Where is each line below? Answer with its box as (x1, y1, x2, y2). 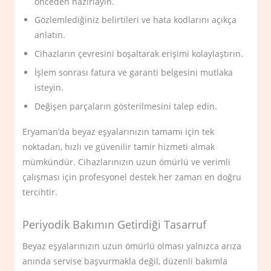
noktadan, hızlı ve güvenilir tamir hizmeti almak (22, 140, 215, 152)
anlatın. (34, 29, 66, 41)
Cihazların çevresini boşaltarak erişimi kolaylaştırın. (34, 48, 244, 60)
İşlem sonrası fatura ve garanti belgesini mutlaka (34, 66, 233, 78)
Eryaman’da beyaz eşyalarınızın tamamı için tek (22, 125, 215, 137)
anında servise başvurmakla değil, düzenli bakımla (22, 255, 228, 267)
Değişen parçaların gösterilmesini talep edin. (34, 100, 218, 112)
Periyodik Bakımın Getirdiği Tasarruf (22, 217, 207, 232)
